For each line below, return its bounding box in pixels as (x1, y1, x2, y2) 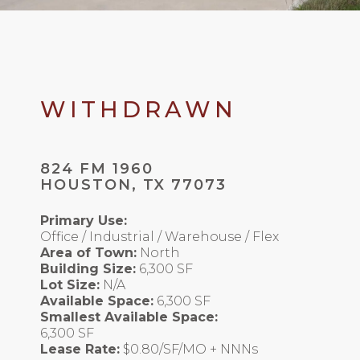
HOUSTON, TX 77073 (40, 176, 227, 194)
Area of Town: (40, 245, 137, 261)
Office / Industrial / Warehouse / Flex (40, 229, 279, 245)
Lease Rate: (40, 342, 120, 358)
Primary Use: (40, 213, 127, 229)
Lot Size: (40, 277, 100, 293)
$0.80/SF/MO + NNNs (123, 342, 258, 358)
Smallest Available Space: (40, 309, 218, 325)
